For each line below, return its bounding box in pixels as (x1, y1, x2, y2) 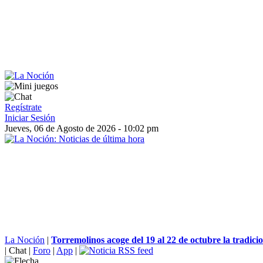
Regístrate (5, 102, 42, 112)
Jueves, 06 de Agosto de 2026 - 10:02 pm (5, 123, 159, 133)
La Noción (5, 235, 45, 245)
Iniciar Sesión (5, 113, 55, 123)
